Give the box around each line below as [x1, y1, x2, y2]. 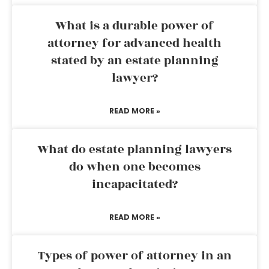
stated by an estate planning [50, 52, 219, 70]
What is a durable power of [55, 17, 214, 35]
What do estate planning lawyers [37, 141, 232, 159]
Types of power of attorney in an [37, 247, 232, 265]
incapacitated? [91, 175, 178, 193]
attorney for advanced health [47, 34, 222, 52]
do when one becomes [68, 158, 201, 176]
